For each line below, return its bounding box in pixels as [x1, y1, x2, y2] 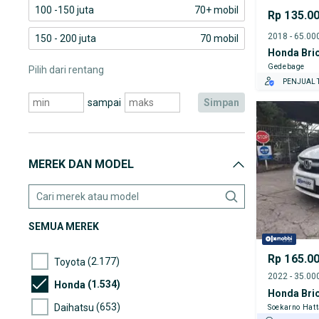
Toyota [54, 256, 85, 268]
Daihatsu [54, 301, 94, 313]
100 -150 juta [35, 4, 94, 16]
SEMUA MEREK [28, 221, 99, 232]
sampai [87, 97, 121, 108]
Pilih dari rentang [28, 64, 104, 75]
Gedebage [268, 63, 305, 71]
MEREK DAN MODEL [28, 157, 134, 171]
